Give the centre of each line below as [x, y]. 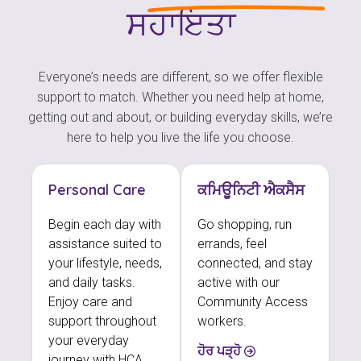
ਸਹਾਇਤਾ [180, 23]
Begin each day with [105, 224]
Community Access [253, 301]
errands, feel [232, 243]
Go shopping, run [245, 224]
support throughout [102, 321]
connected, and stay [255, 263]
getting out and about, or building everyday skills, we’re [180, 117]
